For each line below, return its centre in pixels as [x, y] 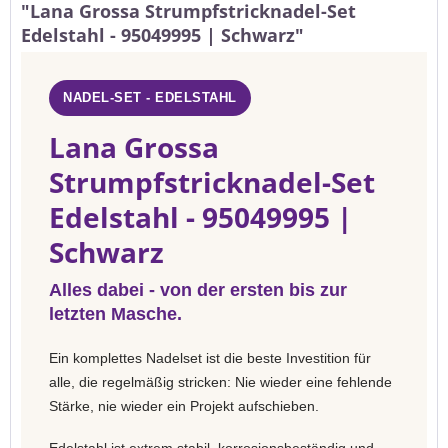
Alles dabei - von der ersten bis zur [198, 290]
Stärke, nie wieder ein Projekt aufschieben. [184, 406]
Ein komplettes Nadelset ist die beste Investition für [210, 358]
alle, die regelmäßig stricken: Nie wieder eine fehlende [220, 382]
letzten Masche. [115, 314]
